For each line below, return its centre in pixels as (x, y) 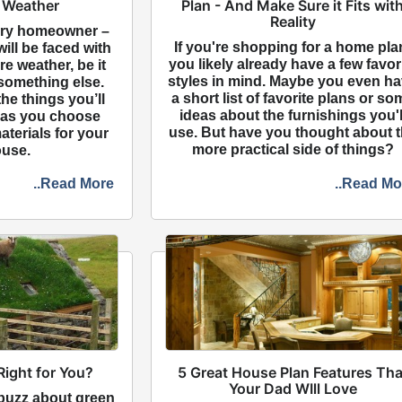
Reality (293, 21)
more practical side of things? (293, 149)
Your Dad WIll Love (293, 388)
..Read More (74, 183)
